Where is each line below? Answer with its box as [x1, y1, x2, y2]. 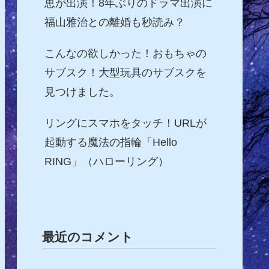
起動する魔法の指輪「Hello [44, 136, 177, 149]
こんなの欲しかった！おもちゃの [44, 47, 207, 60]
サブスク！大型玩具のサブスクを [44, 67, 207, 79]
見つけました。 [44, 86, 120, 98]
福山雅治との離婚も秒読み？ [44, 16, 185, 29]
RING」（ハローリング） [44, 156, 169, 168]
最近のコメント [42, 229, 133, 244]
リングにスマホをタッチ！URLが [44, 117, 207, 130]
